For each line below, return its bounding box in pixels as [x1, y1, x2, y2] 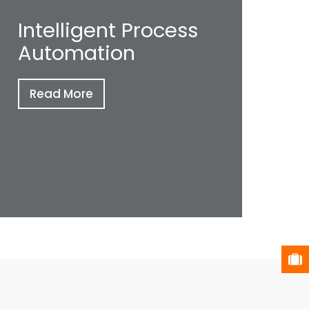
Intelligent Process [18, 17, 198, 44]
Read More [30, 86, 93, 102]
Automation [18, 39, 135, 67]
